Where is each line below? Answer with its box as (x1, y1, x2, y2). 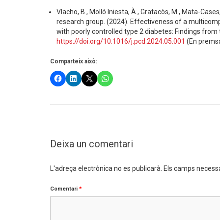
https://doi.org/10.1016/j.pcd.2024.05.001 (56, 37, 187, 45)
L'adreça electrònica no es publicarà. (50, 165, 162, 172)
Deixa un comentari (50, 138, 133, 150)
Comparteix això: (50, 58, 97, 65)
